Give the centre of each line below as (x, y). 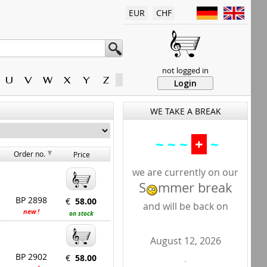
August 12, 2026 (185, 241)
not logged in (185, 70)
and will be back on (185, 206)
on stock (81, 213)
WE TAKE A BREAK (185, 111)
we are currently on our (185, 172)
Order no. (30, 154)
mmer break (195, 187)
